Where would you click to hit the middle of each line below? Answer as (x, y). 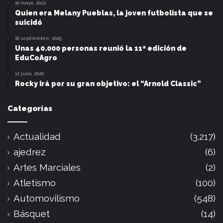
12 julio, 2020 (29, 74)
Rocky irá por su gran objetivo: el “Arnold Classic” (108, 84)
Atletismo (35, 183)
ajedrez (30, 152)
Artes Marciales (47, 167)
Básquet (32, 214)
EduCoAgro (36, 58)
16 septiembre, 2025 (38, 38)
